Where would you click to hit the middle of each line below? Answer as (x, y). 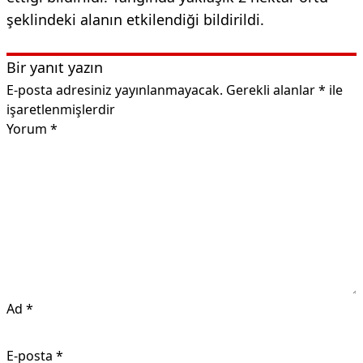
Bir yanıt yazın (55, 67)
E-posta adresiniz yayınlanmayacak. (115, 90)
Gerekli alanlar (272, 90)
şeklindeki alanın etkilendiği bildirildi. (135, 19)
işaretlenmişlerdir (61, 109)
